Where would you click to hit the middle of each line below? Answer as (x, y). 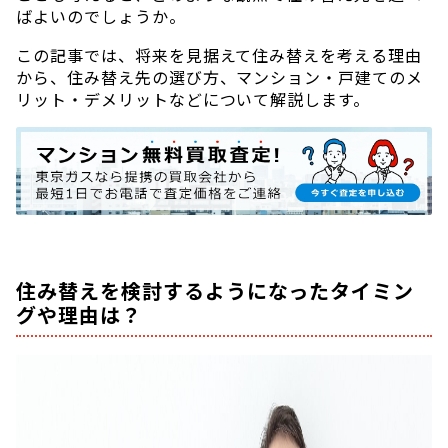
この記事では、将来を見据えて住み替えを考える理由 (219, 54)
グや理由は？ (79, 314)
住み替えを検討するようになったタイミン (215, 290)
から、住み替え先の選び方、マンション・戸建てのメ (220, 76)
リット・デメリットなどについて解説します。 (193, 98)
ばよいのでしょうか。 (101, 15)
